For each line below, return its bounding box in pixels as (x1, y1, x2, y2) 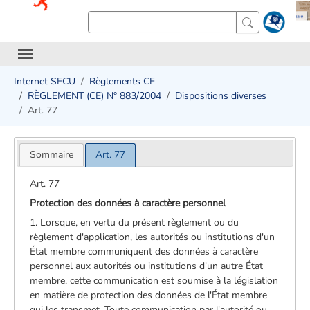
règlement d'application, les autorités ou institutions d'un (30, 230, 275, 244)
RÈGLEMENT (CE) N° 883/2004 (28, 89, 161, 102)
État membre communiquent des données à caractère (30, 244, 259, 258)
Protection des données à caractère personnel (30, 196, 226, 210)
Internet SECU (14, 75, 75, 88)
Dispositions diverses (175, 89, 266, 102)
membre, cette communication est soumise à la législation (30, 273, 279, 287)
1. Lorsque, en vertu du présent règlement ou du (30, 215, 239, 229)
